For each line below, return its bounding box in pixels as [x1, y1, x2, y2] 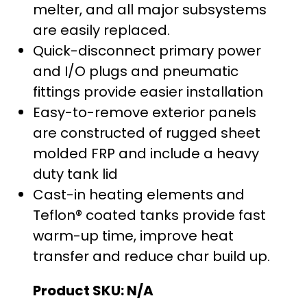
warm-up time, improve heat [33, 225, 234, 245]
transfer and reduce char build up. [33, 246, 270, 266]
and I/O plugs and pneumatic [33, 61, 238, 81]
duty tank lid [33, 164, 118, 184]
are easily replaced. [33, 20, 170, 40]
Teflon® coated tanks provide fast [33, 205, 266, 225]
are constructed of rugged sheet [33, 123, 260, 143]
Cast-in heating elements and [33, 184, 245, 204]
